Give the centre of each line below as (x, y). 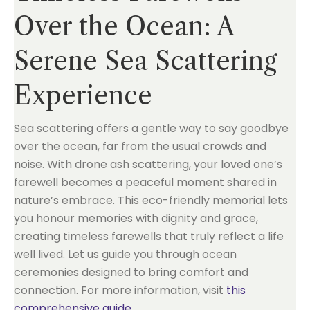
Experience (83, 95)
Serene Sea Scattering (146, 61)
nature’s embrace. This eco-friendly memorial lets (151, 200)
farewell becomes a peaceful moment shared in (145, 182)
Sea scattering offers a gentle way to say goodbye (151, 128)
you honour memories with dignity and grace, (136, 218)
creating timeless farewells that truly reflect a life (149, 236)
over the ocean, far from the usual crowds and (140, 146)
